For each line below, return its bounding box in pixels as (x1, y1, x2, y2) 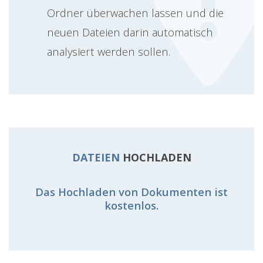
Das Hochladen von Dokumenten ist (35, 184, 228, 199)
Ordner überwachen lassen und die (47, 5, 224, 20)
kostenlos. (104, 197, 159, 213)
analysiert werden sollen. (47, 43, 170, 59)
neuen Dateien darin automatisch (47, 24, 213, 39)
